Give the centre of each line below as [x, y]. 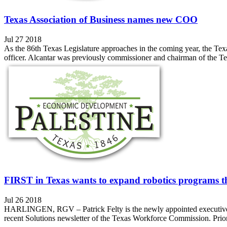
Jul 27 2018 [23, 39]
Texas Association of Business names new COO [101, 19]
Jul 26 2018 [23, 200]
